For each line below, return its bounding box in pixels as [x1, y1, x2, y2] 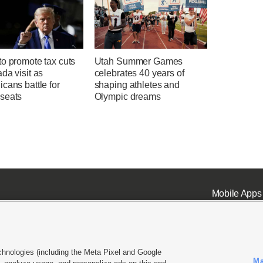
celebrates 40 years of [94, 68, 184, 79]
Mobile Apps [211, 188, 262, 198]
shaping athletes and [94, 80, 180, 90]
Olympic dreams [94, 92, 161, 102]
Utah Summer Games [94, 56, 183, 67]
